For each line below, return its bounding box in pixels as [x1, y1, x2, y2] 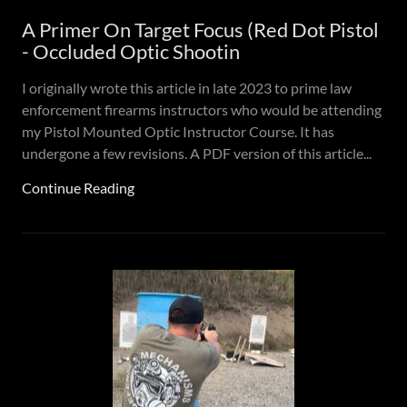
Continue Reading [22, 179, 134, 196]
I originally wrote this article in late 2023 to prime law [22, 79, 352, 96]
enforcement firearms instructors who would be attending [22, 101, 382, 118]
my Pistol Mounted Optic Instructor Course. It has [22, 123, 334, 140]
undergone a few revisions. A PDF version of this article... [22, 144, 372, 162]
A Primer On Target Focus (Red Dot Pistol [22, 17, 379, 42]
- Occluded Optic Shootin [22, 39, 240, 64]
